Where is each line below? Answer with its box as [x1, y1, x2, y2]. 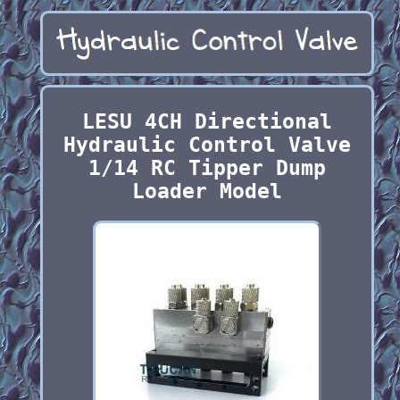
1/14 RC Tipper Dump [87, 156, 326, 180]
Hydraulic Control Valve [62, 133, 351, 157]
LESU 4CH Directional [81, 110, 332, 134]
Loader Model [131, 179, 282, 204]
